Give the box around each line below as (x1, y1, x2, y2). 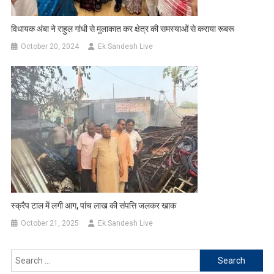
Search (199, 251, 228, 262)
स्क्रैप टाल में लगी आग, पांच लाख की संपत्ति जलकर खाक (11, 201, 177, 211)
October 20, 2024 (21, 42, 80, 51)
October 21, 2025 (21, 219, 80, 228)
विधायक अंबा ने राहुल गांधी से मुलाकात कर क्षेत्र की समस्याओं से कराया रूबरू (11, 24, 235, 34)
